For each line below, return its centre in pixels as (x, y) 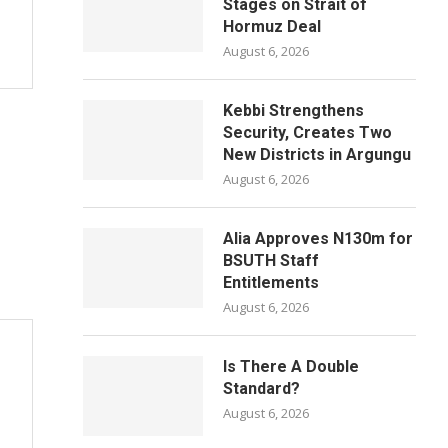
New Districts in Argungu (317, 154)
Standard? (262, 388)
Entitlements (271, 282)
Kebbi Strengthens (294, 110)
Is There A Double (291, 366)
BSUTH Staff (271, 260)
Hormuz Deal (272, 26)
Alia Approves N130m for (318, 238)
